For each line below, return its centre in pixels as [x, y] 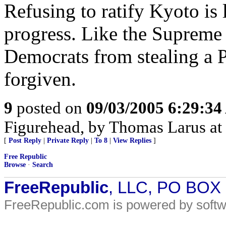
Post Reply [25, 140]
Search [43, 165]
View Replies [132, 140]
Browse [15, 165]
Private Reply [68, 140]
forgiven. [40, 79]
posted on [49, 108]
